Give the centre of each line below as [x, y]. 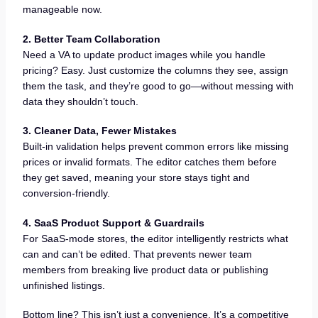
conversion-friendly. [66, 193]
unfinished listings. [64, 285]
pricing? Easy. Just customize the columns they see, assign [155, 70]
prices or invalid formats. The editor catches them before [149, 162]
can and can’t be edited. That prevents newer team [137, 254]
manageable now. [62, 9]
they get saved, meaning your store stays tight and [136, 178]
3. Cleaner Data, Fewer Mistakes [99, 131]
